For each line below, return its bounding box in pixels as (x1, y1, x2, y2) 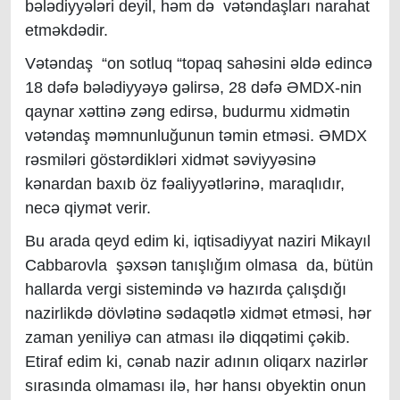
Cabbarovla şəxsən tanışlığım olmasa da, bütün (25, 256, 373, 274)
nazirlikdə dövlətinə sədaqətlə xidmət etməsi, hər (25, 304, 371, 322)
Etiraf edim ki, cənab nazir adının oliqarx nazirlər (25, 353, 368, 371)
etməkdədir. (25, 21, 108, 39)
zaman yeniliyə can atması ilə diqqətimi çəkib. (25, 329, 350, 346)
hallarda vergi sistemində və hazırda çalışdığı (25, 280, 346, 298)
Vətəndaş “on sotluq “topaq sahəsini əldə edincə (25, 54, 372, 72)
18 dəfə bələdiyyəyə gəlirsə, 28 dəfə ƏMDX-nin (25, 79, 362, 96)
